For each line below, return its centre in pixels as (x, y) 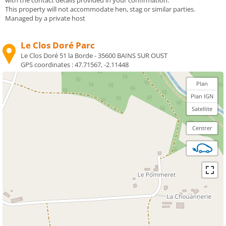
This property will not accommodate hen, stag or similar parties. (100, 9)
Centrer (202, 128)
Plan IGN (202, 96)
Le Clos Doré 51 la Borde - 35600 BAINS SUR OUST (94, 55)
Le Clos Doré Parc (58, 45)
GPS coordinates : (48, 64)
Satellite (202, 108)
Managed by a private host (45, 18)
